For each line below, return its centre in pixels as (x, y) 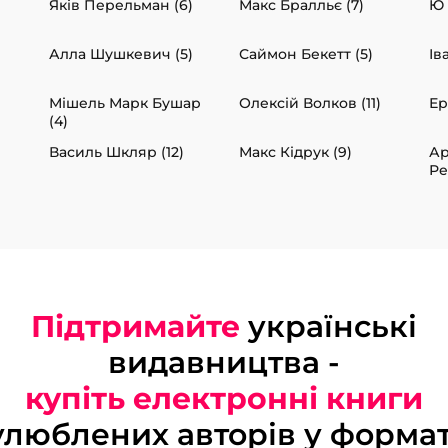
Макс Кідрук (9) (295, 151)
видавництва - (224, 362)
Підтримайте (135, 326)
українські (328, 326)
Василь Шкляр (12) (116, 151)
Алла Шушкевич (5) (121, 53)
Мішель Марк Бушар (125, 102)
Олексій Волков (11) (310, 102)
